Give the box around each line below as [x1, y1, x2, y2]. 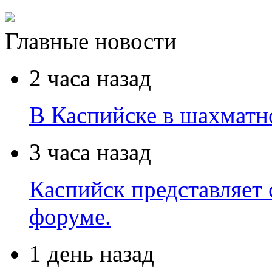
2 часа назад [29, 65, 151, 91]
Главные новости [5, 28, 177, 54]
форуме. [29, 203, 111, 229]
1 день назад [29, 240, 154, 267]
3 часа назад [29, 139, 151, 165]
